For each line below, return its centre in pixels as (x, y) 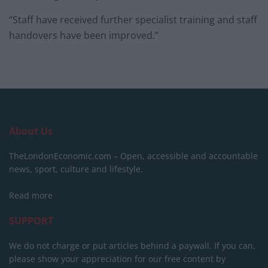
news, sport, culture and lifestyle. (76, 169)
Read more (31, 196)
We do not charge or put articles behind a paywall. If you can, (132, 246)
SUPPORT (31, 221)
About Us (31, 131)
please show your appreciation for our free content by (117, 259)
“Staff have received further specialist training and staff (133, 20)
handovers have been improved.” (84, 36)
